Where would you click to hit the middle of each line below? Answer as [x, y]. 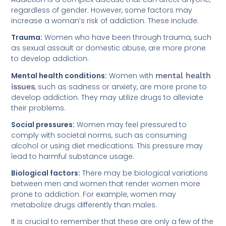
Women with [131, 75]
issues [23, 86]
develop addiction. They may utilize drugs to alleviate [107, 97]
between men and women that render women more [106, 183]
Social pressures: [43, 124]
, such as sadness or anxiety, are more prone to [121, 87]
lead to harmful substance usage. [73, 156]
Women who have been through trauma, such [127, 37]
